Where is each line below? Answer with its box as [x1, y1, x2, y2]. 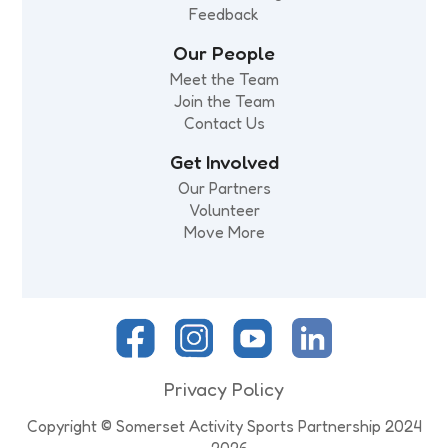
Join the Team [173, 91, 275, 111]
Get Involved [169, 150, 279, 174]
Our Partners [177, 178, 271, 198]
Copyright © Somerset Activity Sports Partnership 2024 [26, 416, 422, 436]
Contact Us [183, 113, 265, 133]
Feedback [189, 4, 259, 24]
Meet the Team [169, 69, 279, 89]
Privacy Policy [164, 377, 284, 401]
